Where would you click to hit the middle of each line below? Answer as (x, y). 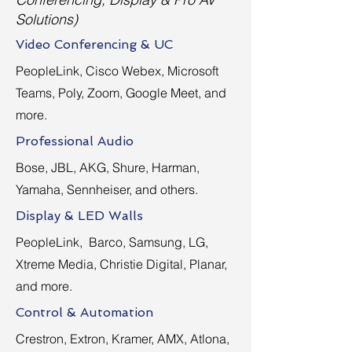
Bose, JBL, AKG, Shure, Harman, (108, 167)
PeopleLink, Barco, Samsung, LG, (112, 242)
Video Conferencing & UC (94, 44)
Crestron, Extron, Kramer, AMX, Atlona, (123, 339)
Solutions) (47, 19)
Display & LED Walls (79, 216)
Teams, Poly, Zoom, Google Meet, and (121, 93)
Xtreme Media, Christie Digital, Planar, (121, 264)
